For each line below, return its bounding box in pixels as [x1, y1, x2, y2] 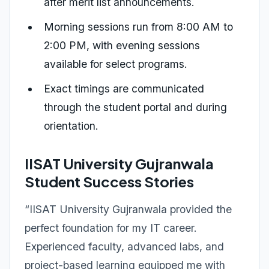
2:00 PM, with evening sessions [44, 39, 200, 52]
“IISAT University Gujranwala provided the [25, 203, 232, 216]
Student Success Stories [25, 172, 194, 190]
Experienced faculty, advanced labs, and [25, 240, 224, 253]
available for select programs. [44, 58, 187, 70]
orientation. [44, 119, 98, 132]
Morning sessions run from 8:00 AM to [44, 20, 233, 33]
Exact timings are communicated [44, 82, 204, 95]
